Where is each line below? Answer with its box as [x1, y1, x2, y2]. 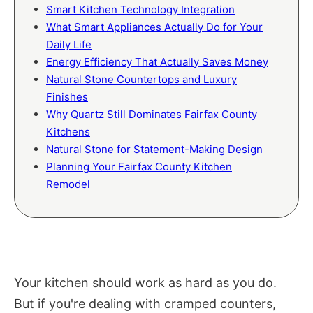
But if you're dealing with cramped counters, [14, 296, 276, 312]
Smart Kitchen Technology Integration [46, 3, 235, 17]
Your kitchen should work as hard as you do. [14, 275, 277, 291]
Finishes [46, 90, 88, 104]
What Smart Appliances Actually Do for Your [46, 20, 263, 34]
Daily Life [46, 38, 92, 52]
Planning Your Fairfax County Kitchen [46, 160, 232, 174]
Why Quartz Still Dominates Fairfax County [46, 108, 257, 122]
